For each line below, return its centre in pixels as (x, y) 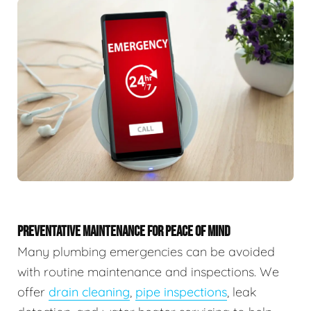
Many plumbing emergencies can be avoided (146, 252)
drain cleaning (89, 292)
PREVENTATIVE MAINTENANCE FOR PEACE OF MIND (124, 232)
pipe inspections (181, 292)
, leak (242, 292)
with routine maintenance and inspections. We (148, 272)
